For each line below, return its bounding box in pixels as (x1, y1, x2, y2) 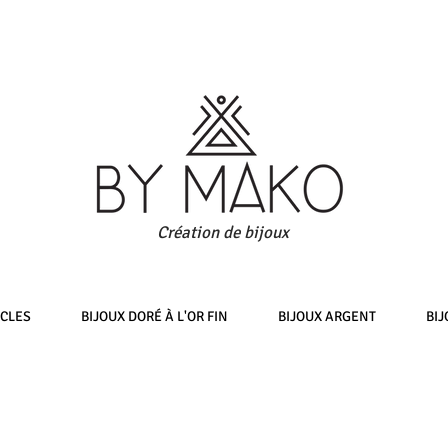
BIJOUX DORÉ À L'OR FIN (81, 307, 228, 325)
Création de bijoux (157, 221, 289, 243)
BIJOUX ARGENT (278, 307, 376, 325)
